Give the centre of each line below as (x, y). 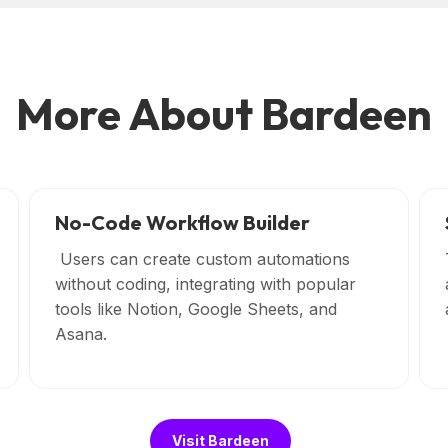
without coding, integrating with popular (205, 283)
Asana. (83, 333)
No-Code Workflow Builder (182, 222)
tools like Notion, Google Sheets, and (195, 308)
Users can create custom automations (202, 258)
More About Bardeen (224, 113)
